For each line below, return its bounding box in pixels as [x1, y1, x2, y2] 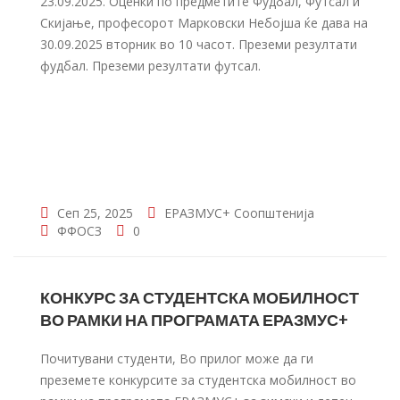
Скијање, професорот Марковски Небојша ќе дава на [40, 14, 368, 31]
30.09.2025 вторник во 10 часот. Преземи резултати [40, 36, 357, 53]
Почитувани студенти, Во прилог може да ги [40, 350, 313, 367]
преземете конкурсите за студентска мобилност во [40, 371, 356, 388]
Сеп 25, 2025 [54, 204, 133, 221]
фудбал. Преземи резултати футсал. [40, 57, 268, 74]
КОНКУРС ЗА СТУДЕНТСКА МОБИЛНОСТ [40, 287, 359, 307]
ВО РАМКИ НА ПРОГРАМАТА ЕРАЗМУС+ [40, 310, 348, 329]
